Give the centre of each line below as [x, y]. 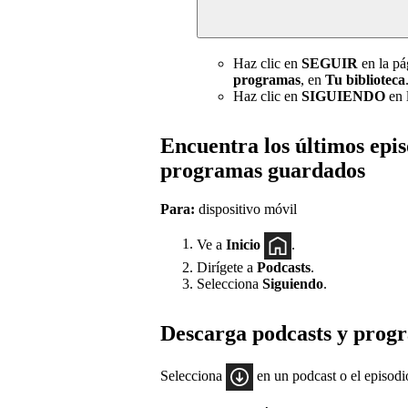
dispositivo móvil [246, 209]
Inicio [245, 244]
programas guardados [263, 170]
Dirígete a [227, 267]
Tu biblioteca [365, 79]
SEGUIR [330, 63]
